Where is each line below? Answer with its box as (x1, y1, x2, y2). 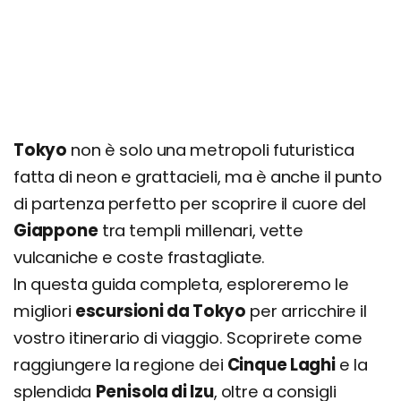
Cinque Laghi (226, 354, 336, 376)
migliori (13, 300, 75, 322)
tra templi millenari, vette (98, 219, 303, 242)
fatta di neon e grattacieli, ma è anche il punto (13, 166, 382, 188)
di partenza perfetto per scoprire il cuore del (13, 192, 367, 215)
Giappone (13, 219, 98, 242)
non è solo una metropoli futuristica (67, 139, 354, 161)
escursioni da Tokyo (74, 300, 246, 322)
